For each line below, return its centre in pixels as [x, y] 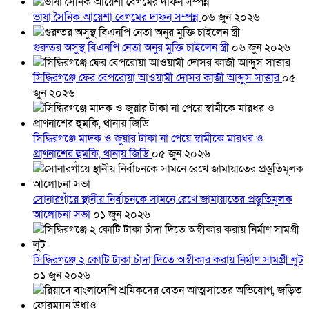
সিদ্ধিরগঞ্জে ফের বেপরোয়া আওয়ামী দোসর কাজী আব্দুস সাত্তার [158, 78]
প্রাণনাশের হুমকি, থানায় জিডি [92, 154]
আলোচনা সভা [63, 215]
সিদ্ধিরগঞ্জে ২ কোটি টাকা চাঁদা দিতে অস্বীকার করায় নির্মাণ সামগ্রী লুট [168, 260]
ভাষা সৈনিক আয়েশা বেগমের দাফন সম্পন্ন [117, 18]
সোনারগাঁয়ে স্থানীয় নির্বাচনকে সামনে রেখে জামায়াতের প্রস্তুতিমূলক [163, 200]
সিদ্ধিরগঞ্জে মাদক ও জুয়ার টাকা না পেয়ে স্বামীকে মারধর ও [148, 139]
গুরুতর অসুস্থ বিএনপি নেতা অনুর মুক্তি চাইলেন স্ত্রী [132, 48]
